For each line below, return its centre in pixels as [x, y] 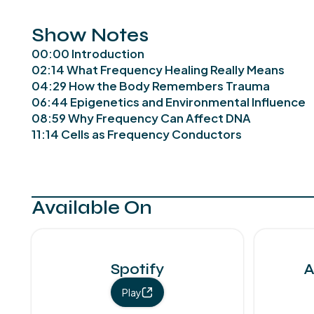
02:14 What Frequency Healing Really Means [158, 69]
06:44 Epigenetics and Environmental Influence [169, 102]
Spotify [137, 270]
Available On [92, 208]
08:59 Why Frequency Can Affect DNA [142, 118]
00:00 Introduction [88, 53]
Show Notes [90, 35]
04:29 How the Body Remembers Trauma [151, 86]
